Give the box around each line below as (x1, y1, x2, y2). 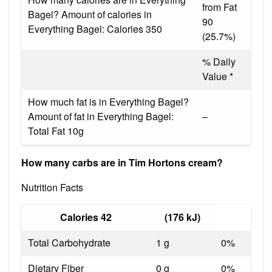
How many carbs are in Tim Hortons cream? (21, 155, 223, 169)
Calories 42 (60, 209, 112, 224)
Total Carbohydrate (28, 235, 110, 250)
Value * (202, 69, 233, 83)
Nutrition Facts (21, 180, 83, 194)
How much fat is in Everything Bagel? (28, 94, 189, 109)
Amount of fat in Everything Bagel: (28, 109, 174, 123)
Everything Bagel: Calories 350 (28, 21, 162, 36)
